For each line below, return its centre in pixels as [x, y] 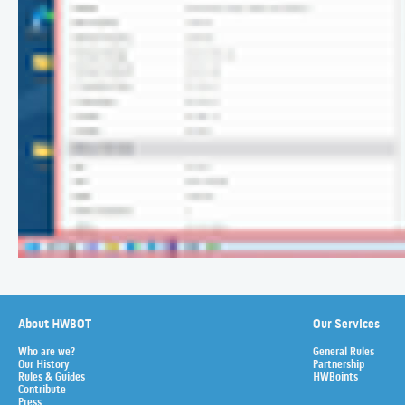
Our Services [346, 325]
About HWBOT [55, 325]
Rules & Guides [52, 378]
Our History [44, 366]
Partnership [339, 366]
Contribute [42, 391]
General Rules [344, 353]
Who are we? [47, 353]
